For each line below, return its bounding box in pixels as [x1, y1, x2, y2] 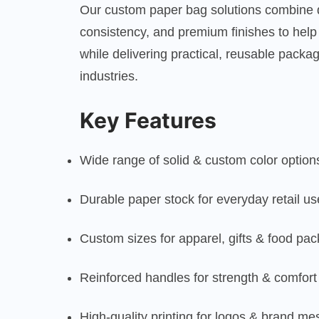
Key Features [80, 107, 216, 133]
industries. [80, 68, 138, 83]
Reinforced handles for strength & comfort [80, 270, 317, 285]
